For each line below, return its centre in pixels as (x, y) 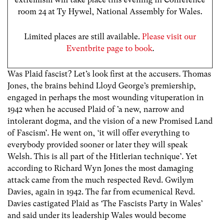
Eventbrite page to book (109, 48)
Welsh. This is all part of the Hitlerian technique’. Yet (102, 157)
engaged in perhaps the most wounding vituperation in (106, 98)
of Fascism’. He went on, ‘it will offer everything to (98, 133)
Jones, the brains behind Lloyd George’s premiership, (102, 86)
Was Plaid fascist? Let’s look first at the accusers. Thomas (109, 74)
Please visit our (169, 36)
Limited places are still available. (83, 36)
